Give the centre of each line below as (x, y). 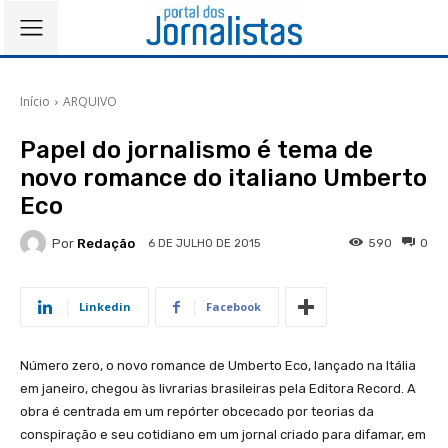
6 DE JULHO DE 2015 (204, 244)
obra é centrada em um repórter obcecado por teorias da (197, 411)
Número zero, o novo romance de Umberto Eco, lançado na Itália (218, 365)
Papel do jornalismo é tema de (196, 150)
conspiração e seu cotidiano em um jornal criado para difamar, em (223, 434)
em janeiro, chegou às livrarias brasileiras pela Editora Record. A (218, 388)
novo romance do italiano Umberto (223, 178)
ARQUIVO (90, 101)
